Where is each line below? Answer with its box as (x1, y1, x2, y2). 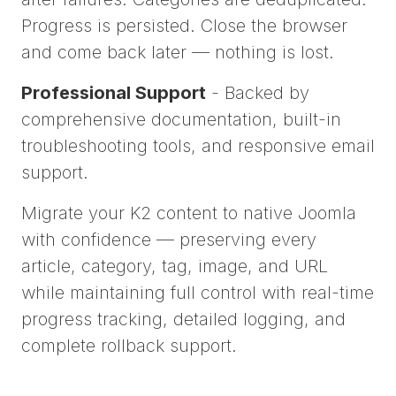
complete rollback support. (21, 335, 237, 357)
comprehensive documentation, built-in (21, 109, 341, 131)
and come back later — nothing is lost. (21, 42, 334, 64)
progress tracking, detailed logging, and (21, 308, 346, 331)
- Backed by (206, 82, 309, 104)
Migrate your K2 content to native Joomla (21, 202, 356, 225)
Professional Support (21, 82, 206, 104)
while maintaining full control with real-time (21, 282, 374, 304)
